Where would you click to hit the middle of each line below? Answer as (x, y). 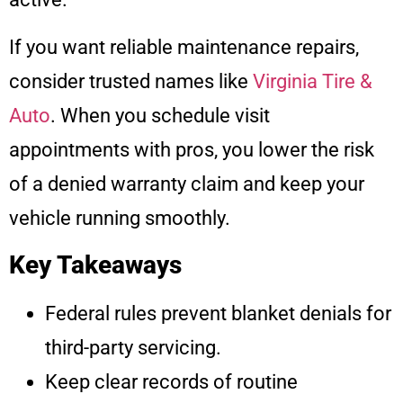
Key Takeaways (95, 265)
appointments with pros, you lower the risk (192, 149)
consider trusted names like (131, 81)
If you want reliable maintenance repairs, (184, 47)
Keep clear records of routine (171, 382)
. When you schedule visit (160, 115)
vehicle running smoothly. (120, 218)
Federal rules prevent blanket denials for (218, 314)
